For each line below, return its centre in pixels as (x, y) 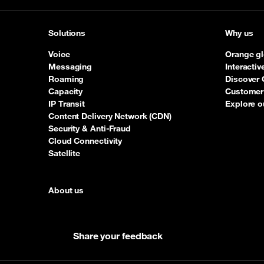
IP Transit (67, 104)
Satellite (65, 154)
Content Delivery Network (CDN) (110, 116)
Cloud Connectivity (85, 141)
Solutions (67, 33)
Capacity (66, 92)
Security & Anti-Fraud (90, 129)
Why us (239, 33)
